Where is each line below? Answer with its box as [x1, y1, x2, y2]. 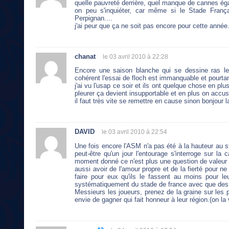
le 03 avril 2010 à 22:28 [103, 53, 168, 60]
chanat [75, 52, 96, 60]
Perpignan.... [75, 14, 112, 22]
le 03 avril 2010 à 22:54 [102, 128, 167, 136]
